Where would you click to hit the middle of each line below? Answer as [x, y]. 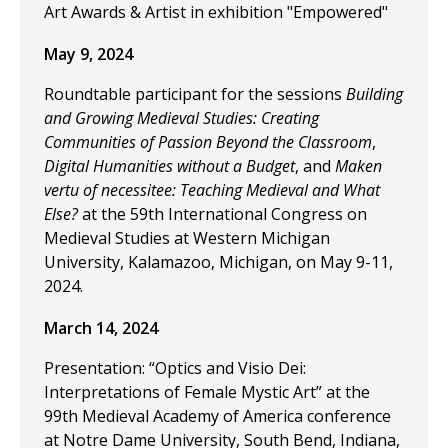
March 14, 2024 [101, 328]
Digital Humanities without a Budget [169, 166]
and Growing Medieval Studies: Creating [181, 118]
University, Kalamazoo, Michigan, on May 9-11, [218, 262]
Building [374, 94]
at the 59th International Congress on [224, 214]
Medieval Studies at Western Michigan [187, 238]
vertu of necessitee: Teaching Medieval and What [212, 190]
